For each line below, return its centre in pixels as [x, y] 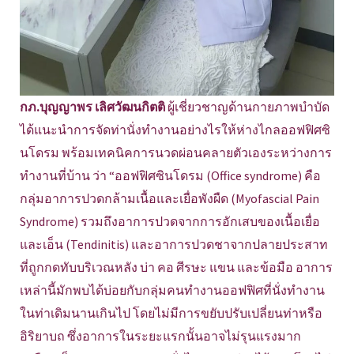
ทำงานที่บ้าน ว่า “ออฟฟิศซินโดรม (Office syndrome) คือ [170, 175]
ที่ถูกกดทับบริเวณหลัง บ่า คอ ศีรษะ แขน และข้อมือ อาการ [176, 267]
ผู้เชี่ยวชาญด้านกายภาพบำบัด [247, 106]
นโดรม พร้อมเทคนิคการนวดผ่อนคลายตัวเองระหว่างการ [176, 152]
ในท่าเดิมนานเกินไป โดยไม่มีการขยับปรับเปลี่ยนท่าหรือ [171, 313]
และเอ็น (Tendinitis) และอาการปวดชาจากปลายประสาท [174, 244]
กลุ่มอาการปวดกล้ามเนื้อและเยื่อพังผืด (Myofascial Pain [169, 198]
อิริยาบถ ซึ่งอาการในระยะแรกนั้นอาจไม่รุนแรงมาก [160, 335]
